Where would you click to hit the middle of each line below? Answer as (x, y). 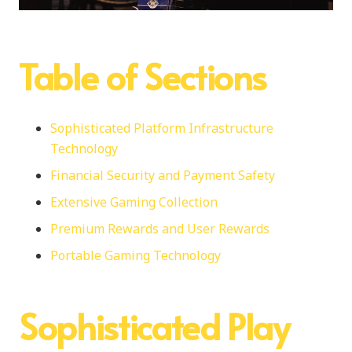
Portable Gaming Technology (136, 255)
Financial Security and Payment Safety (163, 175)
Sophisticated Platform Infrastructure (162, 128)
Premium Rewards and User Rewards (160, 228)
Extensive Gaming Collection (134, 202)
